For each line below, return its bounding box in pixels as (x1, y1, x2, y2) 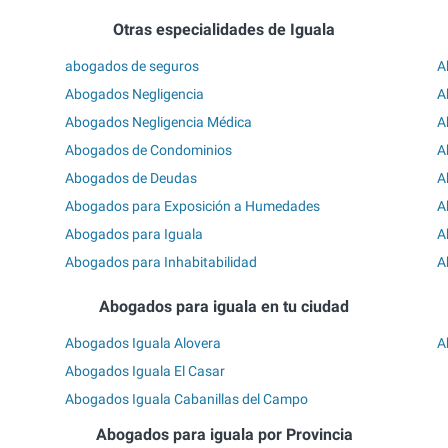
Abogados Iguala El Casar (65, 363, 226, 380)
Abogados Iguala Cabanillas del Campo (65, 391, 309, 408)
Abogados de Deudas (65, 170, 198, 187)
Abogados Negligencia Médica (65, 114, 253, 131)
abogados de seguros (65, 58, 200, 75)
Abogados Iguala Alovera (65, 335, 222, 352)
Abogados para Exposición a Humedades (65, 198, 321, 215)
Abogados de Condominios (65, 142, 233, 159)
